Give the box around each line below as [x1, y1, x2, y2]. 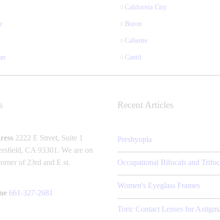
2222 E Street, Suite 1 [13, 133, 83, 142]
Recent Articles [117, 99, 173, 110]
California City [125, 3, 166, 11]
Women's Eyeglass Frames [117, 181, 200, 190]
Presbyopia [117, 135, 152, 143]
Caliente [125, 36, 147, 44]
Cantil [125, 53, 141, 61]
